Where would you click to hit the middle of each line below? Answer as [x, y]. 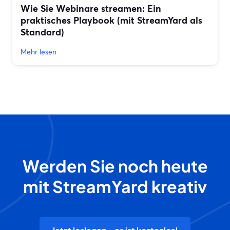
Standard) [42, 32]
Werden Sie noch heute [115, 166]
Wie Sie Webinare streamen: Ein [91, 8]
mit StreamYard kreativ [115, 187]
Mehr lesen [39, 52]
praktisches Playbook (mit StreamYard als [111, 20]
